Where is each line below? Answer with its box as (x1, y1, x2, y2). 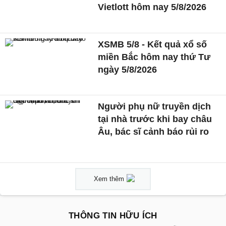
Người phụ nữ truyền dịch (98, 101, 211, 112)
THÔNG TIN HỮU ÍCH (69, 211, 157, 221)
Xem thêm (94, 175, 124, 183)
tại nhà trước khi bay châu (98, 114, 212, 125)
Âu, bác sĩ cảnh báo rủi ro (98, 127, 209, 137)
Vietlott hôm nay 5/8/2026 (98, 2, 207, 13)
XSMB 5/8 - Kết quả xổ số (98, 39, 207, 49)
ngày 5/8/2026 (98, 64, 157, 75)
